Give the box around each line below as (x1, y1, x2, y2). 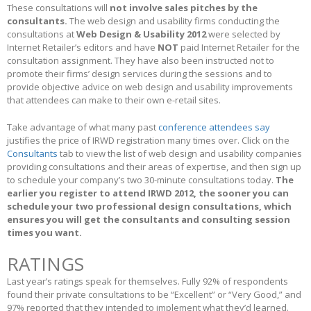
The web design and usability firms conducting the (69, 15, 280, 28)
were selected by (206, 28, 280, 41)
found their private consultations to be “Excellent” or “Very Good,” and (7, 288, 301, 301)
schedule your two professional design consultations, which (7, 200, 292, 213)
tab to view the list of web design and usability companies (58, 147, 302, 160)
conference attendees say (158, 121, 270, 134)
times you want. (7, 226, 82, 239)
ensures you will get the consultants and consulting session (7, 213, 290, 226)
